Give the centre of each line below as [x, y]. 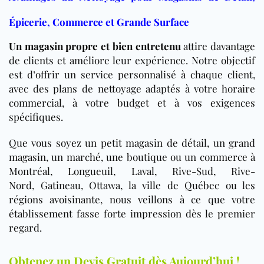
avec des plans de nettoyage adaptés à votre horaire [132, 89]
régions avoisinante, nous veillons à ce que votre [132, 199]
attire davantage [218, 46]
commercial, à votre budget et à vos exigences [132, 103]
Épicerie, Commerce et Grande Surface [99, 22]
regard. [25, 228]
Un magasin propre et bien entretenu [95, 46]
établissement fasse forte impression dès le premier [132, 214]
